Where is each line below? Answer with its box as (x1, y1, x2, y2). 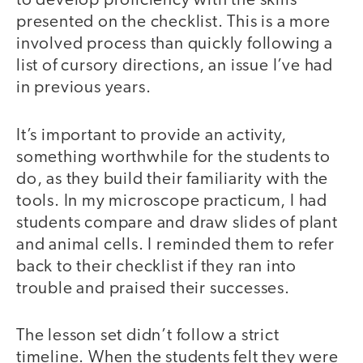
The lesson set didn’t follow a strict (16, 327, 280, 345)
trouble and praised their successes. (16, 280, 290, 297)
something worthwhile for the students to (16, 148, 331, 166)
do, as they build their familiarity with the (16, 170, 329, 188)
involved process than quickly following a (16, 36, 333, 53)
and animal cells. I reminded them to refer (16, 236, 335, 254)
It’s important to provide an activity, (16, 126, 287, 144)
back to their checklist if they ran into (16, 258, 297, 275)
